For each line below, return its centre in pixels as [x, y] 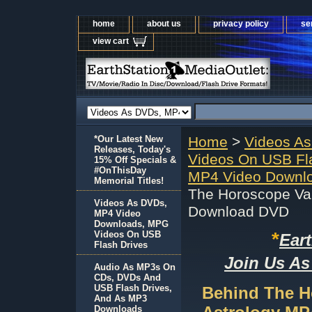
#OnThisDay [120, 170]
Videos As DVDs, [131, 203]
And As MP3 [120, 298]
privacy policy [241, 24]
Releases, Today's [132, 149]
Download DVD [239, 212]
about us [164, 24]
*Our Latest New [128, 139]
